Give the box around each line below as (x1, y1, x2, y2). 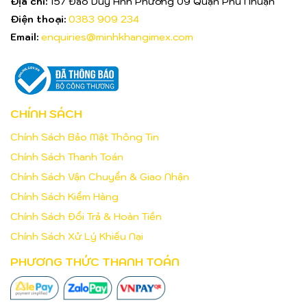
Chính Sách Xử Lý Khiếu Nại (10, 230, 143, 243)
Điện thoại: (10, 12, 69, 25)
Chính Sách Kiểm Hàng (10, 190, 119, 203)
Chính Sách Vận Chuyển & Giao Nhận (10, 170, 189, 183)
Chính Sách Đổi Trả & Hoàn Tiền (10, 210, 162, 223)
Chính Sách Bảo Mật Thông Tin (10, 130, 159, 143)
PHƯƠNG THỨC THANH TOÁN (10, 254, 180, 269)
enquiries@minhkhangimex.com (41, 30, 193, 43)
